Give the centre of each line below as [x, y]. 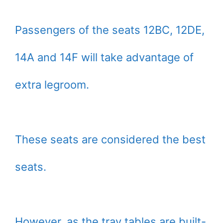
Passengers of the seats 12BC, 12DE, [110, 30]
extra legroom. [52, 85]
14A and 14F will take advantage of [104, 57]
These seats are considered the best [110, 140]
